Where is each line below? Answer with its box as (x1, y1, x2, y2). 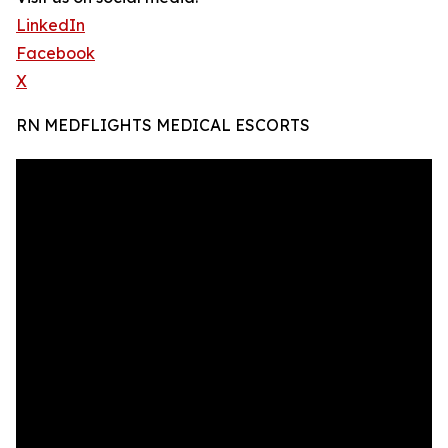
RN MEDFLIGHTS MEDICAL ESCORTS (16, 115, 310, 136)
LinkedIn (16, 15, 85, 36)
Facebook (16, 43, 95, 64)
